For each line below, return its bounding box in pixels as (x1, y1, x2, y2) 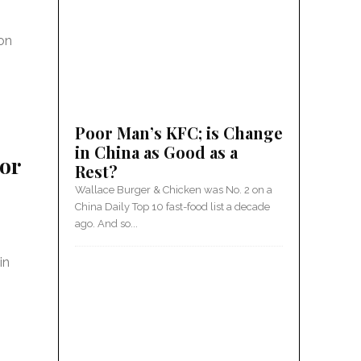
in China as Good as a (75, 141, 238, 163)
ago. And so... (75, 218, 138, 230)
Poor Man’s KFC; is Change (75, 122, 283, 143)
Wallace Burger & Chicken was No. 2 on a (75, 184, 272, 196)
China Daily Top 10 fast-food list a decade (75, 201, 270, 213)
